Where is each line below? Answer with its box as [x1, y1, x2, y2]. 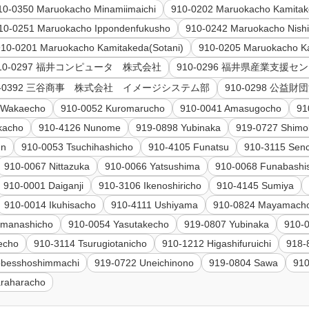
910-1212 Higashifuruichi [162, 238, 272, 250]
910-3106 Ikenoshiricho [99, 180, 202, 192]
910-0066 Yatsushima [105, 161, 201, 172]
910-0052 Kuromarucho [61, 103, 166, 114]
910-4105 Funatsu [148, 141, 230, 153]
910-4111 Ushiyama [111, 199, 199, 211]
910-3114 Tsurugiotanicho [34, 238, 148, 250]
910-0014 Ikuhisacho [4, 199, 97, 211]
